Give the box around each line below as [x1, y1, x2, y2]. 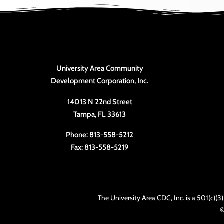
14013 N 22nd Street [67, 97, 132, 106]
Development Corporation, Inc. [51, 76, 149, 86]
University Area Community [56, 64, 143, 73]
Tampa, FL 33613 [73, 109, 126, 119]
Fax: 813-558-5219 [71, 143, 129, 152]
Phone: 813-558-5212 [66, 130, 134, 140]
